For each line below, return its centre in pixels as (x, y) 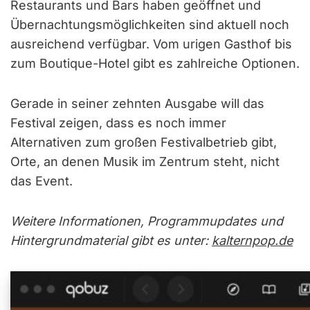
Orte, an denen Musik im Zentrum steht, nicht (145, 161)
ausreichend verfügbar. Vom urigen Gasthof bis (151, 44)
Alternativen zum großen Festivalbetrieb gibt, (144, 142)
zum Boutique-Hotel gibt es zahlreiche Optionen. (155, 63)
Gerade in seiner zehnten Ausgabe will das (137, 103)
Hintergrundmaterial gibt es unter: (111, 240)
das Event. (42, 181)
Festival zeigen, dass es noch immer (118, 122)
